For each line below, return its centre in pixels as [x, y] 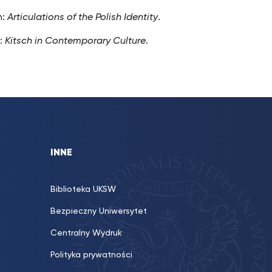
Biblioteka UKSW [83, 189]
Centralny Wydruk [86, 233]
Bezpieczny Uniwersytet [99, 211]
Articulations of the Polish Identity [83, 18]
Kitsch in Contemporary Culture [76, 41]
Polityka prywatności [91, 255]
